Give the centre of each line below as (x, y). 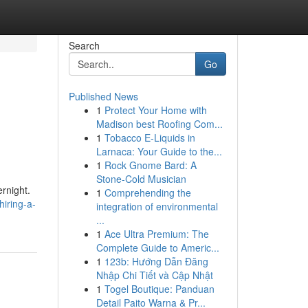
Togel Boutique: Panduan (159, 289)
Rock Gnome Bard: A (150, 165)
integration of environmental (157, 206)
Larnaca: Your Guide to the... (159, 151)
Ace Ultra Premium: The (156, 234)
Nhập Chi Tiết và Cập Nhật (154, 275)
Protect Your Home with (155, 110)
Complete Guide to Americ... (157, 247)
